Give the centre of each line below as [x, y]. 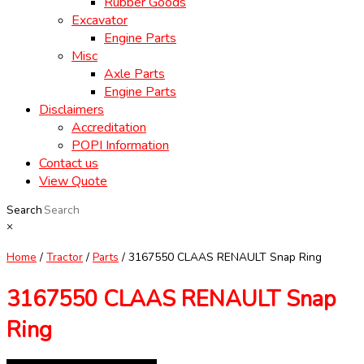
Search [24, 210]
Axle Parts [134, 74]
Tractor [65, 258]
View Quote [73, 182]
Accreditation [109, 128]
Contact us [69, 164]
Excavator [100, 21]
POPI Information [120, 146]
